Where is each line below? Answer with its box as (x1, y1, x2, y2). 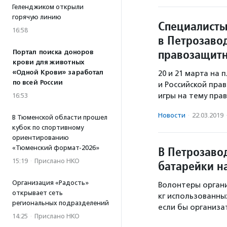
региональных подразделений (12, 199, 109, 207)
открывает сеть (12, 189, 63, 197)
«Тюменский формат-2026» (12, 144, 99, 152)
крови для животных (12, 58, 84, 66)
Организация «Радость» (12, 179, 89, 186)
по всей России (12, 79, 62, 87)
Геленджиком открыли (12, 3, 84, 11)
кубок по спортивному (12, 124, 84, 131)
